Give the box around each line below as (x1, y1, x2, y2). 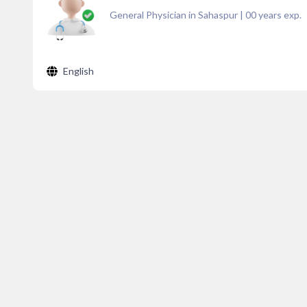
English (63, 65, 94, 77)
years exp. (256, 9, 302, 21)
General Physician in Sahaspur (110, 9, 238, 21)
